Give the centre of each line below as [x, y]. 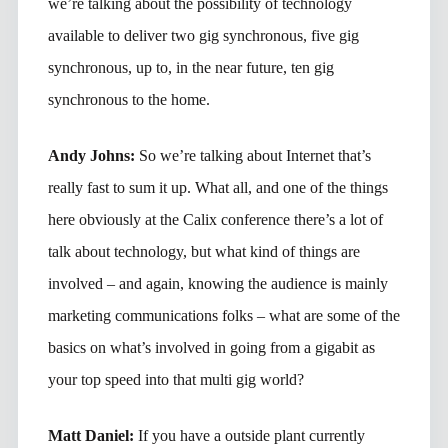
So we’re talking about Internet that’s [254, 155]
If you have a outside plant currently [251, 435]
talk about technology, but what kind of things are [203, 251]
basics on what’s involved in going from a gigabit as [211, 347]
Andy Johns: [93, 155]
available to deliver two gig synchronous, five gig [203, 35]
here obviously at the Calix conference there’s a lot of [215, 219]
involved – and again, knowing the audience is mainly [217, 283]
